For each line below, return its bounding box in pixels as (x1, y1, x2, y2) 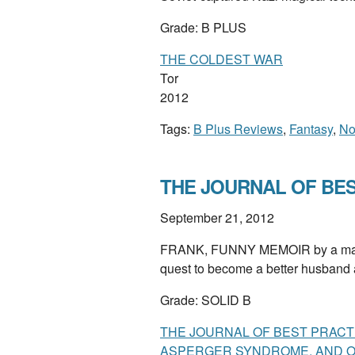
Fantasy (289, 120, 333, 138)
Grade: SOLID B (160, 291, 251, 309)
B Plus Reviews (193, 120, 283, 138)
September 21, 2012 (160, 208, 274, 227)
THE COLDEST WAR (160, 50, 283, 68)
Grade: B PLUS (160, 18, 246, 36)
